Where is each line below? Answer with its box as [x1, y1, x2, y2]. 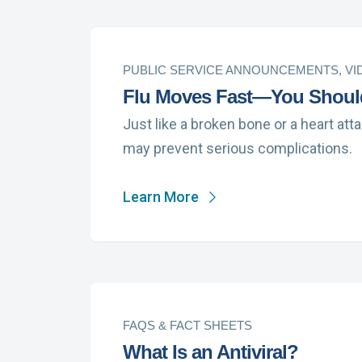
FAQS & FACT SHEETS [123, 318, 252, 332]
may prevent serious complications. [123, 140, 352, 157]
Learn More [123, 188, 199, 205]
